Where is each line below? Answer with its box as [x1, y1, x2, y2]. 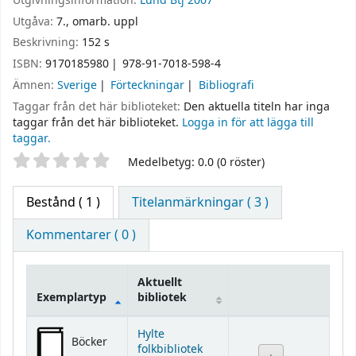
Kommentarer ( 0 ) [26, 226, 136, 246]
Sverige [57, 76, 97, 94]
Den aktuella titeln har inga [184, 98, 330, 115]
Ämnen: [13, 76, 57, 94]
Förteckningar [110, 76, 185, 94]
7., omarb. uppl [56, 13, 138, 30]
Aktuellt [137, 274, 182, 292]
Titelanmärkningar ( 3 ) [132, 193, 269, 213]
